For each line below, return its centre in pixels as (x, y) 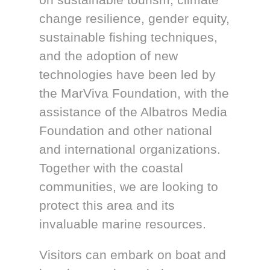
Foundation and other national (126, 131)
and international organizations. (130, 149)
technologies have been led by (128, 75)
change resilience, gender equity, (135, 19)
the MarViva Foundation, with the (134, 93)
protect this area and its (107, 206)
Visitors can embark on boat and (133, 255)
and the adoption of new (109, 56)
